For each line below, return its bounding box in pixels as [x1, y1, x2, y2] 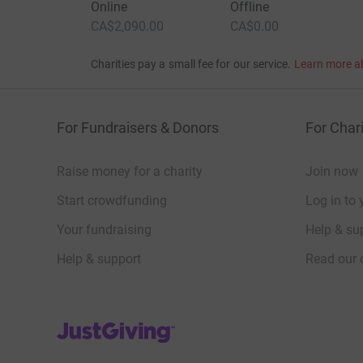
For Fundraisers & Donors [57, 119, 219, 137]
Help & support [57, 251, 141, 267]
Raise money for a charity [57, 164, 203, 180]
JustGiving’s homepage [56, 318, 190, 335]
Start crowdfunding [57, 193, 167, 209]
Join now [305, 164, 358, 180]
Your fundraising [57, 222, 152, 238]
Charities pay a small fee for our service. [90, 58, 292, 71]
